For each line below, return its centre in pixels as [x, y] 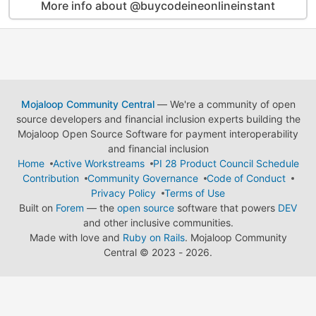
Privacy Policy [123, 193]
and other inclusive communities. [158, 223]
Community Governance [142, 178]
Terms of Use [195, 193]
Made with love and [76, 237]
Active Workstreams [98, 163]
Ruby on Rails [153, 237]
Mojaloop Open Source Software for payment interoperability [158, 134]
